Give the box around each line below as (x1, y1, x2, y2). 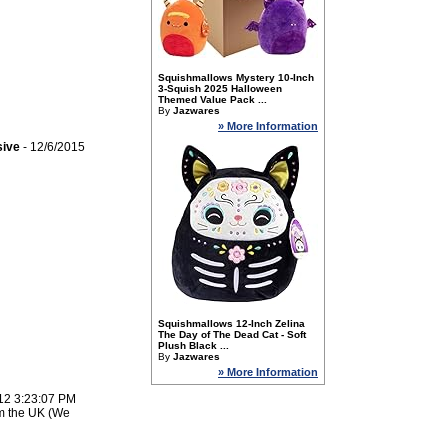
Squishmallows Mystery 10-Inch (158, 72, 314, 83)
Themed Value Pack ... (158, 94, 267, 105)
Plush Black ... (158, 340, 229, 351)
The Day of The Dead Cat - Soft (158, 329, 306, 340)
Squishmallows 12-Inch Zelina (158, 318, 305, 329)
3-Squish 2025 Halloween (158, 83, 282, 94)
